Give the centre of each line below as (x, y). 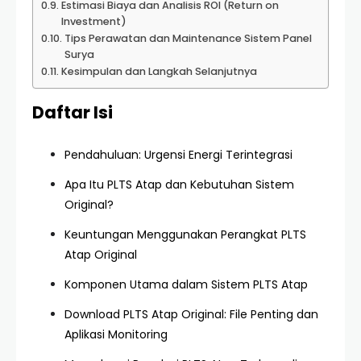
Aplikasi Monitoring (116, 334)
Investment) (93, 21)
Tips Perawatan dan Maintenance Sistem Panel (188, 38)
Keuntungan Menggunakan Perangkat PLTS (185, 234)
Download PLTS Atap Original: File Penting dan (191, 314)
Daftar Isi (73, 112)
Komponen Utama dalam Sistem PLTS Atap (186, 284)
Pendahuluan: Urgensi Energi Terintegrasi (178, 155)
